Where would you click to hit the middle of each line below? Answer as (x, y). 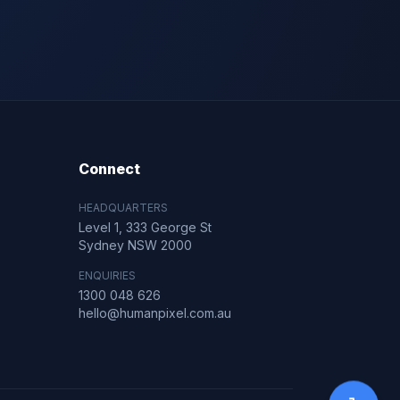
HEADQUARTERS (123, 208)
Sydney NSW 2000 (135, 245)
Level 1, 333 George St (145, 227)
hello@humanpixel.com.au (155, 313)
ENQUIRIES (107, 275)
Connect (109, 169)
